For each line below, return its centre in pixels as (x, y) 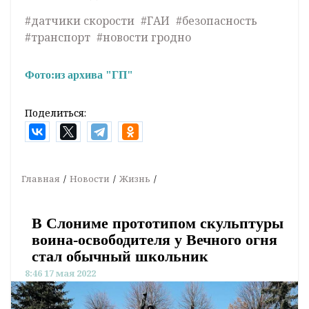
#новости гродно (144, 38)
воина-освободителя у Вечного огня (154, 240)
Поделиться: (56, 113)
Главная (41, 179)
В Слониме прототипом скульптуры (158, 223)
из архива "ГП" (94, 75)
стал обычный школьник (120, 257)
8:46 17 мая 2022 (60, 273)
